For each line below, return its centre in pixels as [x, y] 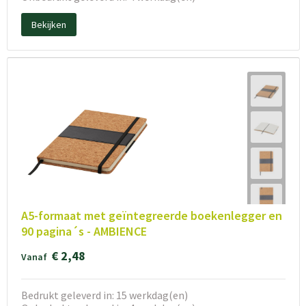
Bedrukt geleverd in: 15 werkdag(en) [104, 295]
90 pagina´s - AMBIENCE [84, 231]
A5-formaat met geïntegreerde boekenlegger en [151, 215]
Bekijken [48, 25]
